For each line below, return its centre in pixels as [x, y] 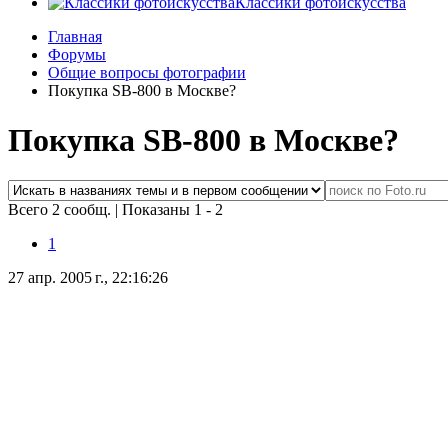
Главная [75, 37]
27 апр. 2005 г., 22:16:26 [88, 278]
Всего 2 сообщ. [61, 210]
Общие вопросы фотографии [147, 73]
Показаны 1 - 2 [172, 210]
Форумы [77, 55]
